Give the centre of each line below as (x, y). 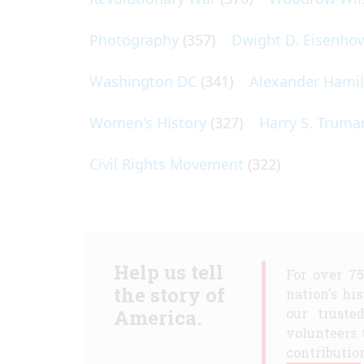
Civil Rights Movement (167, 164)
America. (158, 318)
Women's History (148, 123)
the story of (169, 295)
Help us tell (168, 272)
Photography (134, 40)
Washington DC (143, 81)
